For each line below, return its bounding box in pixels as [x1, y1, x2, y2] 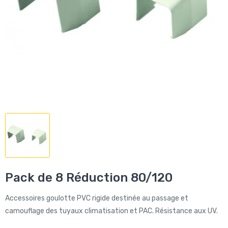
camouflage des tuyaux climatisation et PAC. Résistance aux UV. [5, 207, 218, 215]
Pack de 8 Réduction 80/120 [5, 170, 173, 185]
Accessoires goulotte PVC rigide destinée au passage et [5, 194, 188, 203]
